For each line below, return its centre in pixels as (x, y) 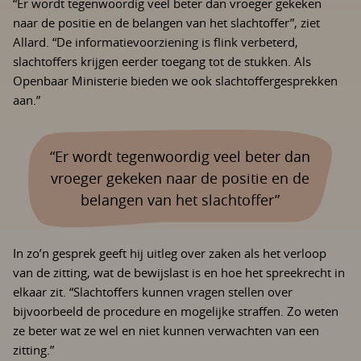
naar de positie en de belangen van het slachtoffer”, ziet (166, 23)
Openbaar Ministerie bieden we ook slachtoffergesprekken (175, 81)
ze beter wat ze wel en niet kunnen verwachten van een (166, 330)
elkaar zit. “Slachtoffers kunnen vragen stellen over (153, 292)
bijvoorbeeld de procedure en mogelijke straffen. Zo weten (176, 311)
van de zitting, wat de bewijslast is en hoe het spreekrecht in (179, 272)
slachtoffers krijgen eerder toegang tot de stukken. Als (162, 61)
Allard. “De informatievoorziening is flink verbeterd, (156, 42)
